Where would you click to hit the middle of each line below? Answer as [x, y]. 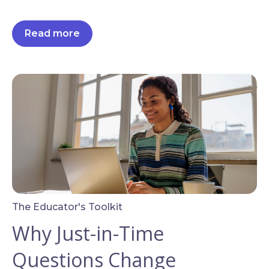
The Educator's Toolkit [67, 207]
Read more [52, 34]
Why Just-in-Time [88, 234]
